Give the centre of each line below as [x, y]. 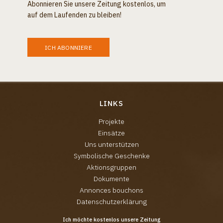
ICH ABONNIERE [68, 47]
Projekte [111, 121]
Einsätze [111, 133]
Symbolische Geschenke [111, 156]
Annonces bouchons [111, 190]
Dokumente [111, 179]
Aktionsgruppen [111, 167]
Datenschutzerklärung [111, 202]
